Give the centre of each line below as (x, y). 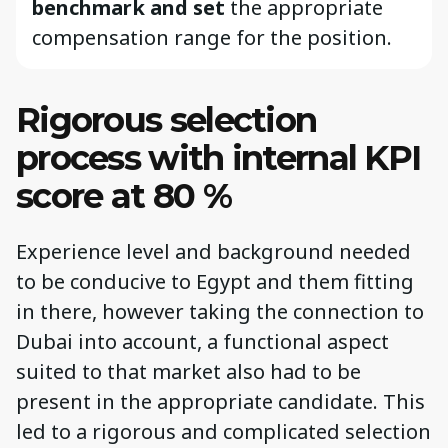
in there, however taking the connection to (220, 312)
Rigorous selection (166, 119)
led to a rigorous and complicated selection (223, 432)
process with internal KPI (218, 157)
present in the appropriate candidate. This (220, 402)
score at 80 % (123, 195)
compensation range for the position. (214, 37)
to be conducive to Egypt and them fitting (215, 282)
